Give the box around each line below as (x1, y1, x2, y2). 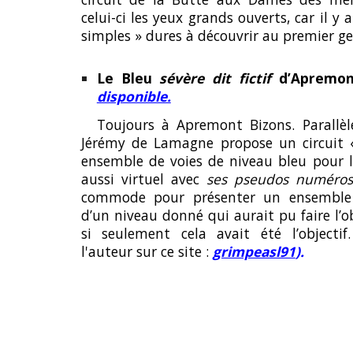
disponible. (96, 86, 171, 106)
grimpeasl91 (212, 242, 295, 262)
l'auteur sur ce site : (80, 242, 213, 262)
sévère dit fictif (159, 68, 279, 87)
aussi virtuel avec (80, 169, 206, 189)
